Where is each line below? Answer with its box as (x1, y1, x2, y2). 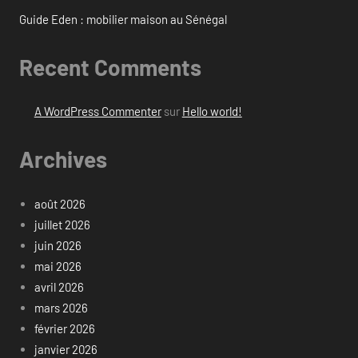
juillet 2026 (34, 217, 90, 232)
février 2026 (34, 320, 95, 336)
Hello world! (181, 104, 242, 119)
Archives (19, 145, 107, 173)
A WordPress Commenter (34, 104, 161, 119)
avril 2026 (34, 279, 84, 294)
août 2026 (34, 196, 86, 211)
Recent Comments (19, 53, 201, 81)
